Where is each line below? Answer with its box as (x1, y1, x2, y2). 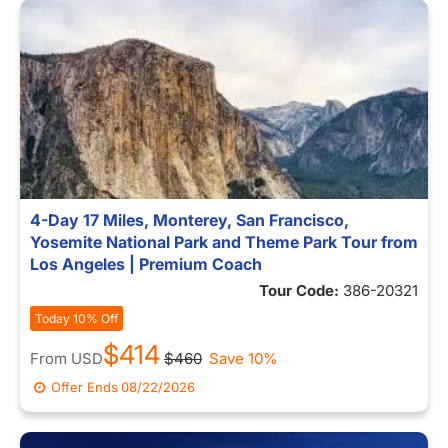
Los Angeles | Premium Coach (30, 254, 262, 274)
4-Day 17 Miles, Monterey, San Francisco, (30, 210, 349, 230)
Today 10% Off (35, 311, 118, 326)
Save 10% (209, 349, 278, 368)
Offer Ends (51, 379, 119, 395)
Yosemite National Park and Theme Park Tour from (30, 232, 418, 252)
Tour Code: (259, 281, 343, 300)
